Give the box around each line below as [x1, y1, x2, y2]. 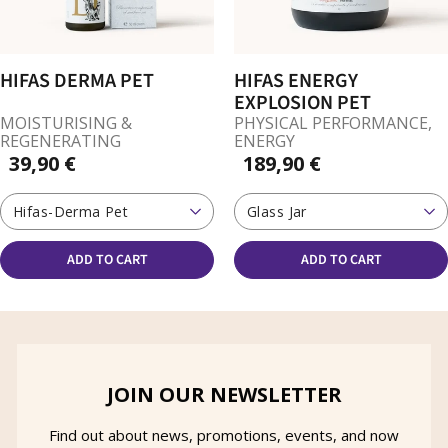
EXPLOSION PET [234, 89, 371, 118]
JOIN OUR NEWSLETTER [106, 381, 342, 409]
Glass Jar [247, 202, 307, 222]
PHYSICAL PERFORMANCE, [234, 112, 432, 135]
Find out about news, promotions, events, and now [49, 425, 399, 446]
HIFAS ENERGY [234, 67, 358, 96]
